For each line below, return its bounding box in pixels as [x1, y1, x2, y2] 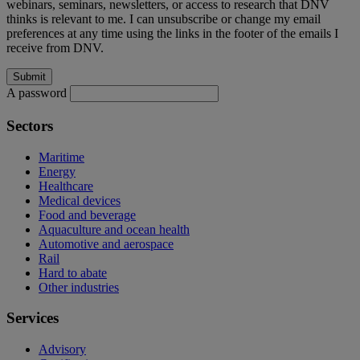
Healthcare [39, 178, 93, 193]
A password [6, 86, 67, 100]
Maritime [39, 149, 84, 164]
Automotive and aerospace [39, 236, 174, 251]
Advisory [39, 342, 86, 357]
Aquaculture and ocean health [39, 222, 190, 236]
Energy [39, 164, 76, 178]
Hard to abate [39, 265, 107, 280]
